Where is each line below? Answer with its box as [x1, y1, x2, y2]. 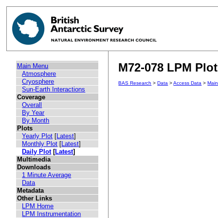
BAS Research [118, 80, 152, 86]
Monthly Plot [22, 140, 58, 148]
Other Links [17, 195, 53, 202]
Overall [22, 101, 42, 109]
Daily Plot [22, 148, 52, 156]
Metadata [17, 187, 44, 195]
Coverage [17, 93, 46, 101]
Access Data [173, 80, 202, 86]
